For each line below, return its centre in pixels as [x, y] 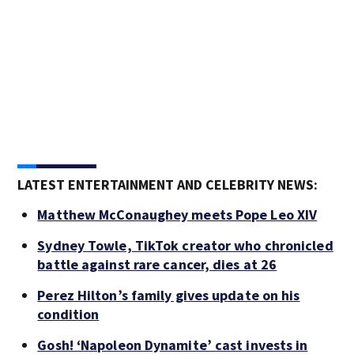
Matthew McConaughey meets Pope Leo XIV [177, 214]
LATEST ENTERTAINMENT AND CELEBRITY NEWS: [168, 184]
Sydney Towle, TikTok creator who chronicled [185, 245]
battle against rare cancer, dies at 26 [157, 264]
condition [68, 314]
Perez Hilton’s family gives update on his [169, 295]
